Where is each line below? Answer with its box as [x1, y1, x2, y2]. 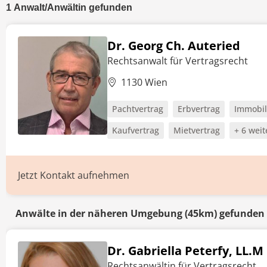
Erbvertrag [178, 103, 220, 114]
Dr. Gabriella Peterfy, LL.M [107, 243, 263, 259]
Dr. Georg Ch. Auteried [107, 38, 240, 54]
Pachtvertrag [112, 103, 163, 114]
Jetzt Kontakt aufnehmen [18, 169, 129, 182]
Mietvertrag [173, 125, 220, 136]
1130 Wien [121, 76, 167, 89]
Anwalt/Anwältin [14, 2, 86, 13]
